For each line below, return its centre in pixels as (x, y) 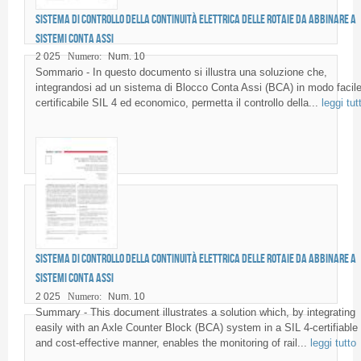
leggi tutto (333, 343)
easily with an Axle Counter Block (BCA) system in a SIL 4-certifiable (196, 328)
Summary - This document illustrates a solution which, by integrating (195, 313)
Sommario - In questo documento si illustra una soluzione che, (181, 73)
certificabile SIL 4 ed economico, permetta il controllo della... (178, 103)
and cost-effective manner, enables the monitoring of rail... (172, 343)
